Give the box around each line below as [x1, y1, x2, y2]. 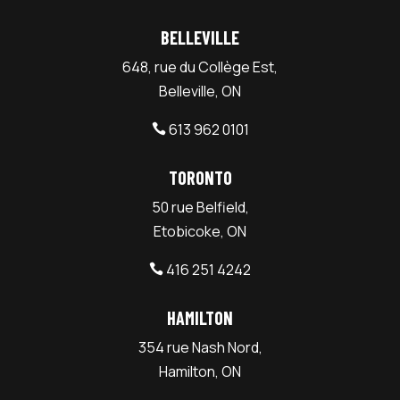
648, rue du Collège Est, [122, 57, 278, 78]
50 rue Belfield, [151, 197, 249, 218]
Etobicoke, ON [154, 221, 246, 242]
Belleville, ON [159, 81, 241, 102]
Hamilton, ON [159, 362, 241, 382]
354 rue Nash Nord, [137, 337, 262, 358]
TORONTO [168, 167, 232, 189]
